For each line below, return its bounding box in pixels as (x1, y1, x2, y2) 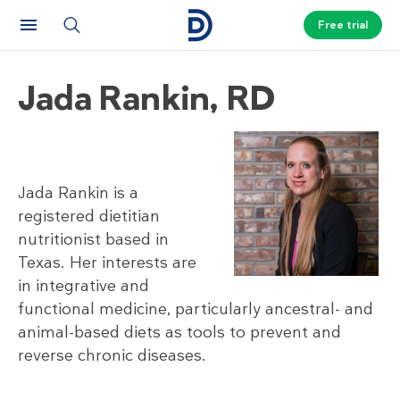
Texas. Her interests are (18, 252, 196, 274)
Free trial (318, 18, 368, 32)
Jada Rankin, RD (18, 76, 275, 121)
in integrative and (18, 275, 149, 297)
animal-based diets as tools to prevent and (18, 321, 341, 344)
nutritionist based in (18, 229, 169, 251)
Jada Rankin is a (18, 182, 138, 204)
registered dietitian (18, 205, 160, 228)
